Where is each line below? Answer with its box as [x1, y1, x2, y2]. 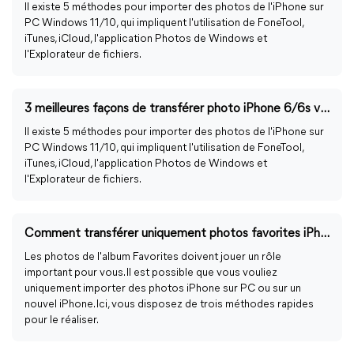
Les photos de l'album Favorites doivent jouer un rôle [24, 251, 281, 263]
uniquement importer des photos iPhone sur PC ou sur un [24, 283, 301, 295]
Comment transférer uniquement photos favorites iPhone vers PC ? [320, 228, 330, 240]
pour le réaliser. [24, 314, 99, 326]
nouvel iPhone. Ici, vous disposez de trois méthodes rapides [24, 299, 314, 311]
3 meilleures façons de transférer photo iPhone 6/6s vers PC [320, 103, 330, 115]
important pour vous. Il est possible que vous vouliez [24, 267, 277, 279]
